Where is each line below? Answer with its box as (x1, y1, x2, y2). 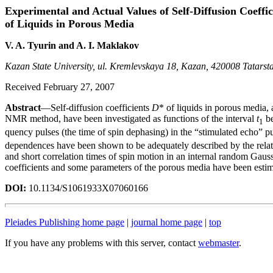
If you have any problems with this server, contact (5, 238, 198, 249)
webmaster (198, 238, 239, 249)
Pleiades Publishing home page (5, 217, 124, 228)
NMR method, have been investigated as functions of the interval (5, 113, 257, 124)
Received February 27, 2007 (5, 82, 115, 92)
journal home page (131, 217, 202, 228)
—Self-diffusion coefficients (41, 102, 152, 113)
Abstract (5, 102, 41, 113)
